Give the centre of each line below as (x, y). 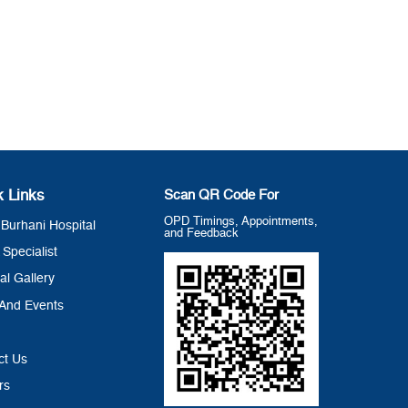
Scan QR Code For (222, 195)
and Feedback (202, 233)
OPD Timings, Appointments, (241, 221)
